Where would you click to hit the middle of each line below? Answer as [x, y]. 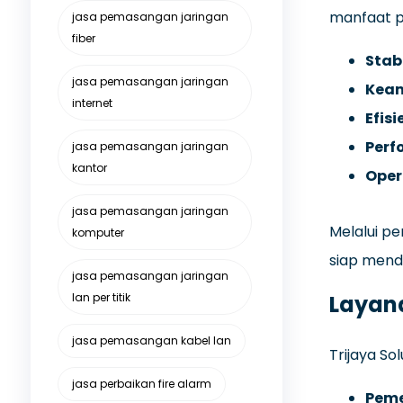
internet [92, 103]
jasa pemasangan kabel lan [151, 340]
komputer [98, 233]
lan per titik [101, 297]
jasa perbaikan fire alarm [141, 384]
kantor [89, 168]
